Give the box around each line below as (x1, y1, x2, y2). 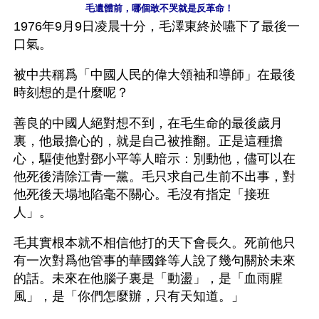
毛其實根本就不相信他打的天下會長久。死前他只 (14, 236, 296, 250)
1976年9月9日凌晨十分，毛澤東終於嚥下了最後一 (14, 19, 300, 33)
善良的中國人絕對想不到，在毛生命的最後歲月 (14, 116, 283, 130)
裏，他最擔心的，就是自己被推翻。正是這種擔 (14, 134, 283, 148)
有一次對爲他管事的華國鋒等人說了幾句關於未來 (14, 253, 296, 268)
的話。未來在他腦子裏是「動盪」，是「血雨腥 (14, 271, 283, 286)
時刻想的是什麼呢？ (14, 85, 129, 100)
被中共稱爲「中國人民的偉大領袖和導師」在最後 (14, 68, 296, 82)
